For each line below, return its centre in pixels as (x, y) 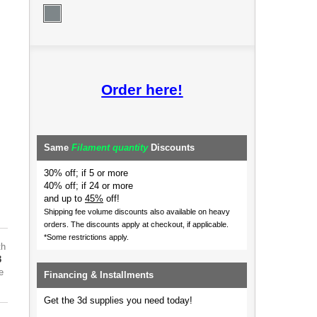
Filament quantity (109, 148)
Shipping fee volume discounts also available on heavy (137, 212)
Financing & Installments (98, 275)
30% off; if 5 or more (86, 173)
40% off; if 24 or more (88, 186)
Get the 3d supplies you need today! (118, 300)
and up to (64, 198)
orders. (57, 224)
